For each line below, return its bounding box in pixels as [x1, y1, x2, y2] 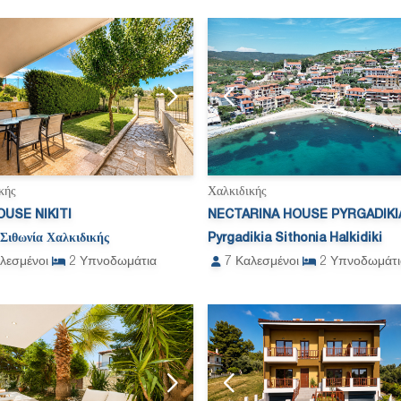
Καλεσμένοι [235, 256, 299, 269]
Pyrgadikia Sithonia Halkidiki [208, 233, 382, 245]
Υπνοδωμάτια [80, 256, 157, 269]
